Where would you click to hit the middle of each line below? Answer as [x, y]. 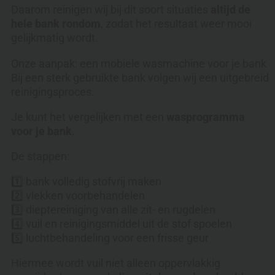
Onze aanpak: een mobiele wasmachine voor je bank [139, 63]
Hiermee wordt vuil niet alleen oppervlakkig [116, 263]
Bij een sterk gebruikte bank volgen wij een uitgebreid [140, 77]
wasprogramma [206, 117]
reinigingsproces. [53, 91]
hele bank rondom [56, 23]
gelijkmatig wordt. [55, 37]
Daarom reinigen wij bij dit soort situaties [111, 9]
